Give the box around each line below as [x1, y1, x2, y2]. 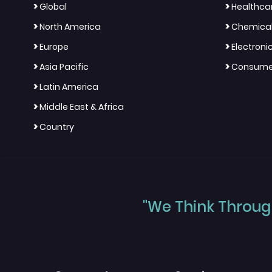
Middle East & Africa [39, 101, 124, 114]
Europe [39, 41, 69, 53]
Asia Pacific [39, 61, 89, 73]
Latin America [39, 81, 98, 93]
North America [39, 21, 101, 33]
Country [39, 121, 74, 134]
